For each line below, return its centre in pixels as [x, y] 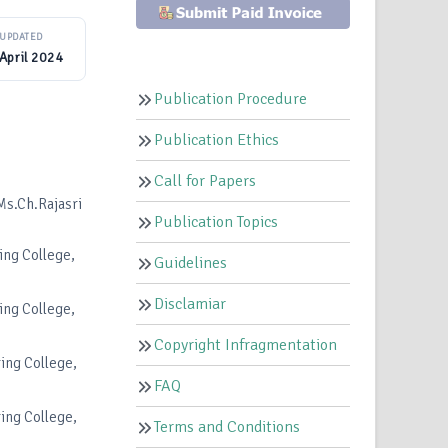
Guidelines [191, 263]
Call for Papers [205, 181]
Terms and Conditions [227, 427]
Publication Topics [216, 222]
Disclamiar [190, 304]
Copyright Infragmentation [246, 345]
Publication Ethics [217, 140]
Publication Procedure [231, 99]
